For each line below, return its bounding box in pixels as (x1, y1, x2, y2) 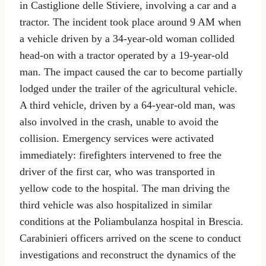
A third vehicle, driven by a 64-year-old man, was (20, 99, 235, 112)
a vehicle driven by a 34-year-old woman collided (20, 33, 235, 45)
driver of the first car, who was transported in (20, 166, 215, 178)
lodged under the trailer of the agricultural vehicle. (20, 83, 237, 95)
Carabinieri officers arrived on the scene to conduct (20, 232, 241, 245)
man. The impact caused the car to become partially (20, 66, 243, 78)
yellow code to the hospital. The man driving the (20, 182, 230, 195)
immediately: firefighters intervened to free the (20, 149, 221, 161)
